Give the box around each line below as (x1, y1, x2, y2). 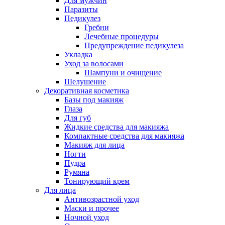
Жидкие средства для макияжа (64, 123, 169, 132)
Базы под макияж (64, 95, 124, 104)
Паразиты (64, 5, 98, 14)
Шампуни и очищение (84, 68, 162, 77)
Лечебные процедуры (84, 32, 159, 41)
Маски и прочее (64, 204, 119, 213)
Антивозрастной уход (64, 195, 139, 204)
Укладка (64, 50, 92, 59)
